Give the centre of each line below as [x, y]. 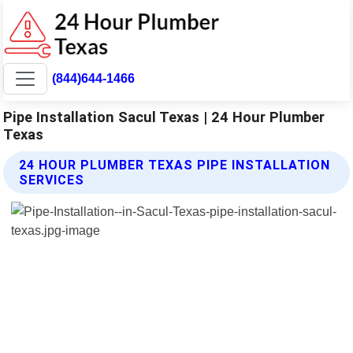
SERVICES [52, 180]
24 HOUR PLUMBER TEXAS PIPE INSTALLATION [175, 165]
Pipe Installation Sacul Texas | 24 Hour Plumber [164, 117]
